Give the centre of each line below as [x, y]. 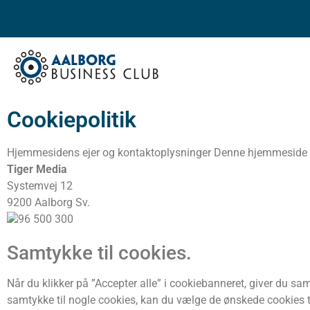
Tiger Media [38, 169]
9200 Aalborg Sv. [48, 202]
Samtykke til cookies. [99, 253]
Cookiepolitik [72, 119]
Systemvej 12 [40, 185]
